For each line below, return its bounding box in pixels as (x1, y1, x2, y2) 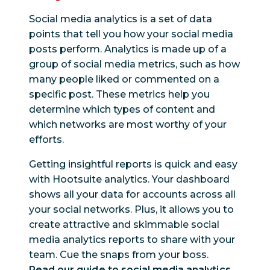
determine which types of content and (29, 104, 215, 116)
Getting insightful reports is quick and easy (29, 159, 237, 171)
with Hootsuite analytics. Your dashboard (29, 174, 230, 186)
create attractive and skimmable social (29, 219, 219, 231)
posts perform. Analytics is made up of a (29, 43, 227, 55)
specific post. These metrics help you (29, 89, 210, 101)
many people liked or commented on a (29, 74, 219, 86)
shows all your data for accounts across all (29, 189, 236, 201)
